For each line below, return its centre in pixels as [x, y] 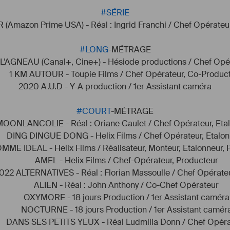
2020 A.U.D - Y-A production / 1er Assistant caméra [115, 87]
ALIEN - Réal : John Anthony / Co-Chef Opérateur [115, 185]
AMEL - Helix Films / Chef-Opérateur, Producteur [115, 160]
